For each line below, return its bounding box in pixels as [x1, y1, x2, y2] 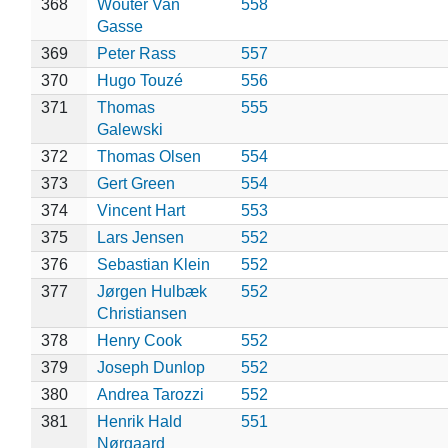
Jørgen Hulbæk [96, 282, 207, 300]
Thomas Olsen [96, 147, 201, 165]
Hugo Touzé [96, 71, 183, 89]
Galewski [96, 120, 163, 138]
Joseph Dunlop [96, 358, 205, 376]
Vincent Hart [96, 201, 185, 219]
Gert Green [96, 174, 175, 192]
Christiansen [96, 304, 187, 322]
